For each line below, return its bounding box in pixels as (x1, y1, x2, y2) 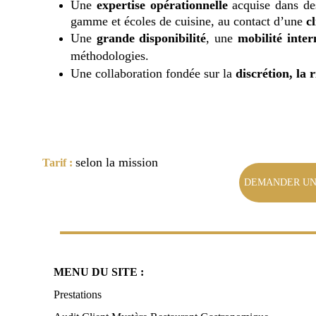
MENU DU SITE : (54, 266, 145, 278)
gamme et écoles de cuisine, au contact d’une (71, 14, 306, 28)
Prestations (54, 288, 102, 300)
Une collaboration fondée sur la (71, 66, 236, 80)
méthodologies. (71, 49, 149, 63)
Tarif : (42, 157, 73, 169)
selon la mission (75, 155, 158, 169)
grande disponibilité (96, 31, 207, 45)
